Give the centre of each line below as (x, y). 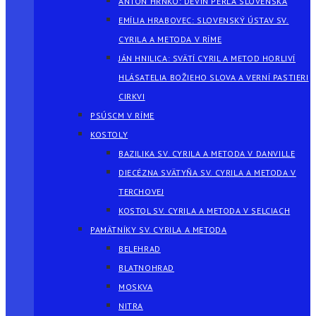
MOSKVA (136, 287)
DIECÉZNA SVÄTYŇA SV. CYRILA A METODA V (207, 172)
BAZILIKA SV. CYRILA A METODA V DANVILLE (207, 153)
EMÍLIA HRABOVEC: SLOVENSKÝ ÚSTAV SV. (204, 20)
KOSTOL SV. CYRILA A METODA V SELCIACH (205, 211)
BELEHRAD (140, 249)
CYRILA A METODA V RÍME (170, 39)
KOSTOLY (109, 134)
